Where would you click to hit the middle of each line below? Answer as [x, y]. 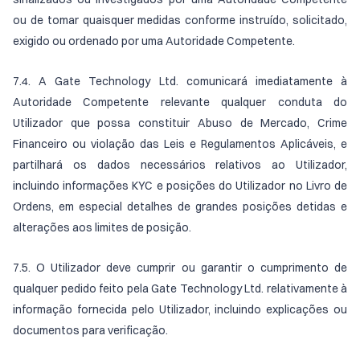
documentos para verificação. [90, 330]
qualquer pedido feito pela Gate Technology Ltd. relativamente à [180, 288]
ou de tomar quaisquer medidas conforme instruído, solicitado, [180, 20]
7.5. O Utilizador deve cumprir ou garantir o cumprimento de [180, 268]
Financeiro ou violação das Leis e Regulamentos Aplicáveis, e [180, 144]
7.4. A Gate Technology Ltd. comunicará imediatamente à [180, 81]
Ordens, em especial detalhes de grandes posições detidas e [180, 207]
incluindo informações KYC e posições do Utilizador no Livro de [180, 186]
